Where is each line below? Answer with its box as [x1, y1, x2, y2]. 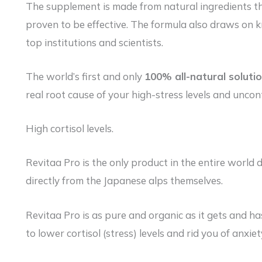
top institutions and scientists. [26, 36, 163, 49]
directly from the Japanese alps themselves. [26, 174, 223, 187]
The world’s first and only [26, 70, 144, 82]
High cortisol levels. [26, 122, 113, 135]
